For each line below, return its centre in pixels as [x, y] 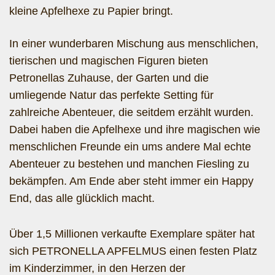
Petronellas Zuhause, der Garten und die [109, 78]
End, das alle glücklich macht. [82, 198]
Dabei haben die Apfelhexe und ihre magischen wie [135, 130]
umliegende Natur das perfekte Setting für [111, 95]
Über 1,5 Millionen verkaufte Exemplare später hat [132, 234]
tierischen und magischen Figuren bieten [109, 61]
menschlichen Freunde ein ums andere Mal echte [130, 147]
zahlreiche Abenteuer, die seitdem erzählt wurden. [131, 112]
